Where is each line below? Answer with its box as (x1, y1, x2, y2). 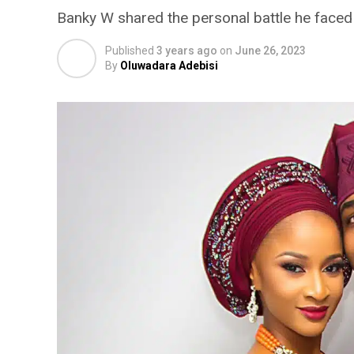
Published (105, 44, 154, 57)
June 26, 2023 (235, 44, 306, 57)
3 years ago (156, 44, 217, 57)
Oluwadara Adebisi (120, 59, 218, 72)
